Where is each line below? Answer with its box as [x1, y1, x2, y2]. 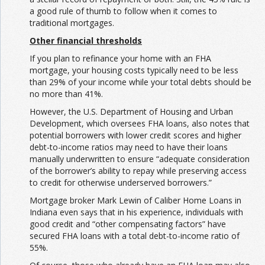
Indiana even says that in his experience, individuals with [30, 206, 243, 218]
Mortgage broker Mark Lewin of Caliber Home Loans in [30, 195, 241, 206]
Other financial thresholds [30, 35, 142, 47]
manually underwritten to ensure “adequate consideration [30, 153, 250, 165]
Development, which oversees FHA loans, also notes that [30, 118, 250, 130]
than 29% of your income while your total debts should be [30, 76, 251, 88]
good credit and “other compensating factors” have [30, 218, 226, 230]
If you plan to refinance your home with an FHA [30, 53, 211, 64]
